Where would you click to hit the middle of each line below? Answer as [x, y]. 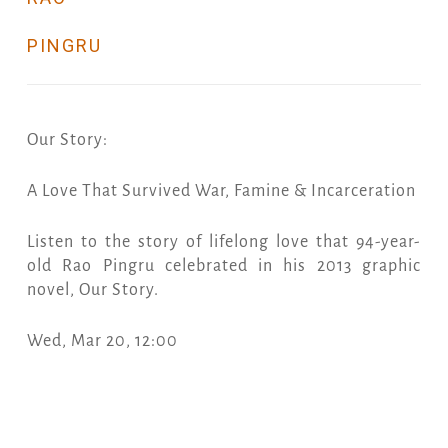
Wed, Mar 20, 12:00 [102, 341]
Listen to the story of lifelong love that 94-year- [224, 242]
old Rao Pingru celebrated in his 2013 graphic [224, 266]
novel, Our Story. [92, 290]
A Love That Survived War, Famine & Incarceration [221, 191]
